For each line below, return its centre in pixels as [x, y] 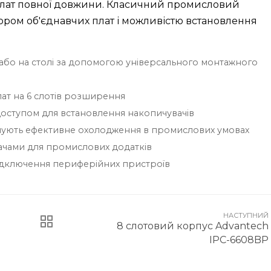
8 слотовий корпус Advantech [193, 226]
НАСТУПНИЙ [246, 215]
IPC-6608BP [239, 240]
